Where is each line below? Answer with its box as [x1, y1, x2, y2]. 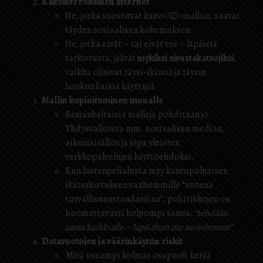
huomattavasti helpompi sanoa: [65, 207, 194, 220]
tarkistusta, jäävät [65, 52, 137, 65]
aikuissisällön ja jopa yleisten [65, 136, 180, 149]
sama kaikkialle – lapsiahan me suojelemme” [65, 221, 232, 234]
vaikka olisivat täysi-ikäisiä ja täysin [65, 66, 206, 79]
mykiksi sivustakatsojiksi [137, 52, 234, 65]
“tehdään [194, 207, 228, 220]
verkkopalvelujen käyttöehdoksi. [65, 150, 194, 163]
